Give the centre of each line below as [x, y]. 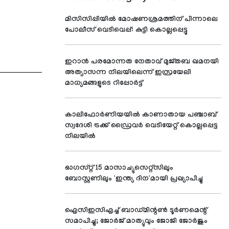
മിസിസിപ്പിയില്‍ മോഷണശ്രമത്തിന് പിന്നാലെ [141, 20]
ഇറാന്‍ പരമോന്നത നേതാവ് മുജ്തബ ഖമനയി [142, 62]
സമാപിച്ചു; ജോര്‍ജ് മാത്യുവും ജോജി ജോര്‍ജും [136, 222]
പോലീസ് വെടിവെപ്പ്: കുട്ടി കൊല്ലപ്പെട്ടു [126, 31]
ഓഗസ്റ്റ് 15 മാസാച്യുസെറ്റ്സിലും [119, 169]
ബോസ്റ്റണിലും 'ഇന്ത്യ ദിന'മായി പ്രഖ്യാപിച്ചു [134, 179]
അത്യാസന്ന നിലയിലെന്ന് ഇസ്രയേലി [128, 73]
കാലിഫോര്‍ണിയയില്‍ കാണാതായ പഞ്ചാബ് [141, 116]
